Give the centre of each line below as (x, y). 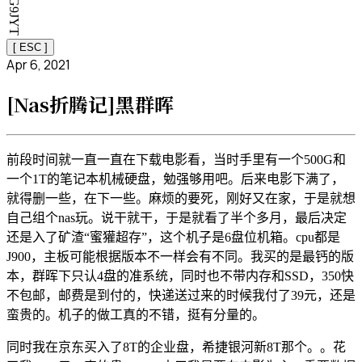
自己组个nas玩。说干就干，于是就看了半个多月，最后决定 (177, 217)
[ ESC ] (30, 47)
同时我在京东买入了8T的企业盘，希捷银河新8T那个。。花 (176, 347)
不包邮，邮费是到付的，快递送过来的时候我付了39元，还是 (181, 295)
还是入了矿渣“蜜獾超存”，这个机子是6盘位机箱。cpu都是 (173, 237)
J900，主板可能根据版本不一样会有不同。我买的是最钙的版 (180, 256)
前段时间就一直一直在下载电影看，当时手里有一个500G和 (176, 159)
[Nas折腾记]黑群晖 (90, 103)
